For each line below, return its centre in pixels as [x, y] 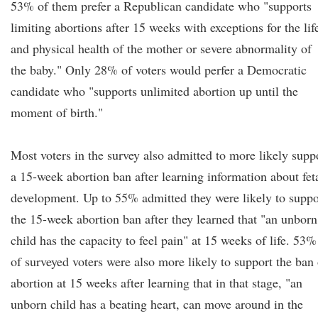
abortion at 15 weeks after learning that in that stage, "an [157, 283]
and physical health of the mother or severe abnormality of [161, 48]
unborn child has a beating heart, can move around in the [157, 304]
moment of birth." [57, 112]
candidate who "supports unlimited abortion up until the [154, 91]
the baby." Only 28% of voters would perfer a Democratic [159, 70]
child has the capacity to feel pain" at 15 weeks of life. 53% [164, 240]
